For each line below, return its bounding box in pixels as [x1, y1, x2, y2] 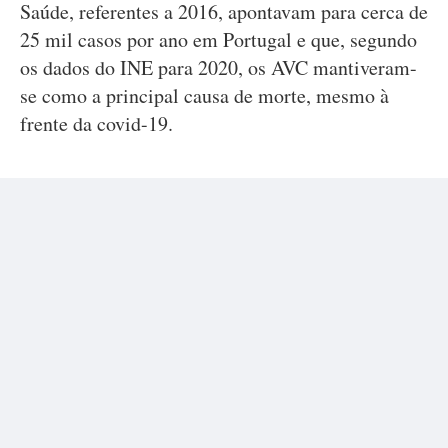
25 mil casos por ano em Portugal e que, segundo [20, 26, 417, 53]
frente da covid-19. [20, 110, 173, 137]
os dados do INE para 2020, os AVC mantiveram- [20, 54, 417, 81]
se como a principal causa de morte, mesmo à [20, 82, 389, 109]
